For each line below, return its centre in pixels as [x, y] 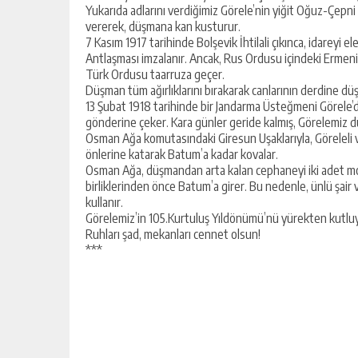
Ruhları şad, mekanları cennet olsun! [173, 234]
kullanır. [104, 202]
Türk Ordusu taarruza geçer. [155, 74]
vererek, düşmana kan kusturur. [163, 26]
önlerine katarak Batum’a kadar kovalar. [182, 154]
